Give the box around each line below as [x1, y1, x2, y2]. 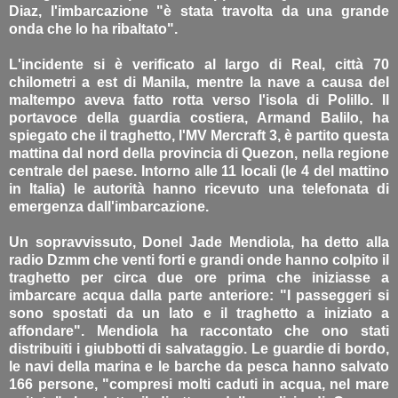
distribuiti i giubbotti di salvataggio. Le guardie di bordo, [9, 340, 389, 356]
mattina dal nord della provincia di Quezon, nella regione [9, 145, 389, 161]
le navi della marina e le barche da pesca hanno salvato [9, 358, 389, 374]
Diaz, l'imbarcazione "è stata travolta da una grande [9, 3, 389, 19]
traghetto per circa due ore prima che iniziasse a [9, 269, 389, 285]
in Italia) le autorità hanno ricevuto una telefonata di [9, 180, 389, 196]
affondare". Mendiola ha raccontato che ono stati [9, 322, 389, 338]
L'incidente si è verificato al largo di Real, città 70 [9, 56, 389, 72]
